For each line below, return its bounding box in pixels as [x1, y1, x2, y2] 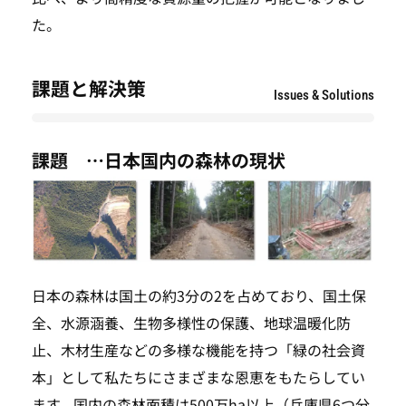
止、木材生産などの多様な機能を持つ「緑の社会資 [32, 338, 365, 361]
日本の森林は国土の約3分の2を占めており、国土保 [32, 284, 366, 306]
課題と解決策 [32, 74, 146, 102]
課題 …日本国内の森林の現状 [32, 147, 285, 174]
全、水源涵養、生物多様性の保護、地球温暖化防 [32, 311, 351, 333]
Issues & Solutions [274, 87, 374, 104]
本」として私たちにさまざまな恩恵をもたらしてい [32, 365, 365, 388]
